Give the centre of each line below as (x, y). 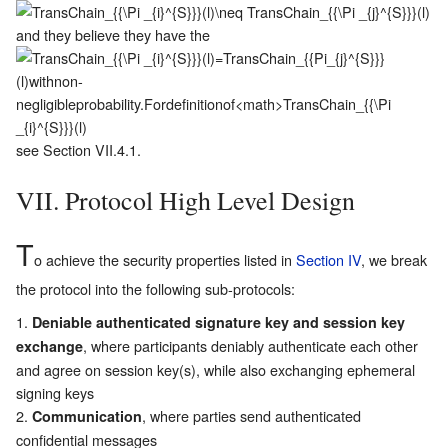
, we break (394, 259)
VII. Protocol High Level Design (185, 199)
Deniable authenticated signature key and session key (218, 321)
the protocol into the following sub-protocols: (155, 288)
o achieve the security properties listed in (165, 259)
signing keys (55, 392)
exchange (49, 345)
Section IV (328, 259)
